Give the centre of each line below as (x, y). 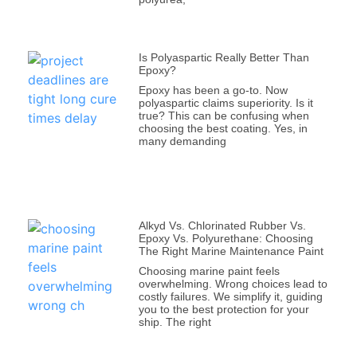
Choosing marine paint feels (209, 271)
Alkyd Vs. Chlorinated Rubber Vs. (222, 226)
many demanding (182, 141)
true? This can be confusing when (224, 116)
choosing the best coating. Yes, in (223, 129)
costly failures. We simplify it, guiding (230, 297)
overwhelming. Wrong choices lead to (233, 284)
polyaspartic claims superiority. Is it (226, 103)
